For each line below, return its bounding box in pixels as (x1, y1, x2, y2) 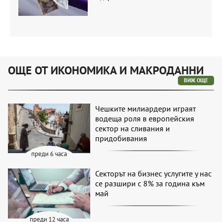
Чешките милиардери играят (95, 103, 196, 113)
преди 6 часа (31, 150, 67, 159)
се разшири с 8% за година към (95, 178, 205, 189)
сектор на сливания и (95, 123, 170, 133)
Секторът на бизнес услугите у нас (95, 168, 212, 179)
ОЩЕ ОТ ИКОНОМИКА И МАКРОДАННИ (8, 62, 204, 77)
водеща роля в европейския (95, 113, 195, 123)
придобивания (95, 133, 148, 143)
